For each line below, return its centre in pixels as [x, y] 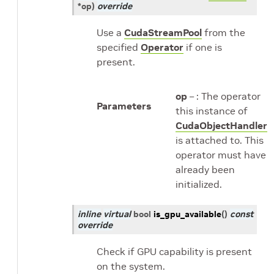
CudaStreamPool [163, 32]
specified [119, 47]
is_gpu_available [187, 214]
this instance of [212, 111]
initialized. [199, 184]
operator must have [221, 155]
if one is [203, 47]
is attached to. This [220, 140]
